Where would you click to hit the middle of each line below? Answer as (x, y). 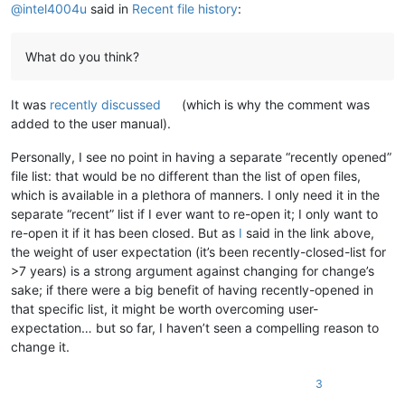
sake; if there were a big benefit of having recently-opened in (192, 289)
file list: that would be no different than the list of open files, (186, 175)
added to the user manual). (91, 123)
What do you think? (82, 56)
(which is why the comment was (274, 104)
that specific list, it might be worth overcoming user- (165, 308)
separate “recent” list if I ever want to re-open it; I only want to (194, 213)
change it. (40, 346)
